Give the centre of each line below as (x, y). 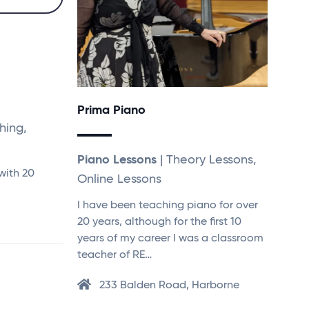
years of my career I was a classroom (170, 238)
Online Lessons (119, 179)
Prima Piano (111, 110)
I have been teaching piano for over (168, 205)
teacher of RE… (114, 255)
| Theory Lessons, (207, 160)
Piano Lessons (117, 160)
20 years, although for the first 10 (159, 222)
